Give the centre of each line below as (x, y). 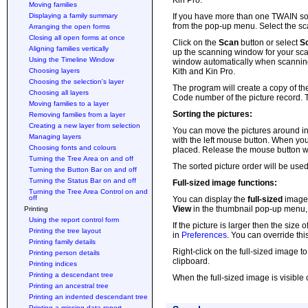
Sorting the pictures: (212, 114)
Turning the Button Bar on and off (83, 169)
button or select (269, 43)
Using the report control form (74, 220)
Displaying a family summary (73, 15)
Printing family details (62, 242)
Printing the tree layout (65, 231)
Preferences (204, 235)
